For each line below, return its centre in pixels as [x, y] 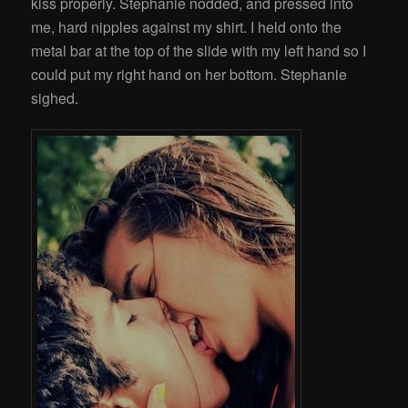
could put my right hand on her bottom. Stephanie [189, 74]
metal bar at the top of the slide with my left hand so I [199, 50]
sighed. [55, 97]
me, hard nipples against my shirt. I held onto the [187, 26]
